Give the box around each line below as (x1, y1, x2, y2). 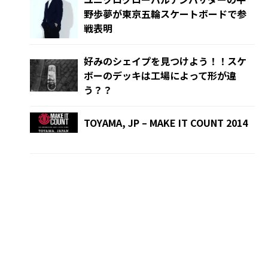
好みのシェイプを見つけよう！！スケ (84, 54, 247, 69)
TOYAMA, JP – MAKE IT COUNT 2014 (84, 115, 248, 130)
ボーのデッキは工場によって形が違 (84, 68, 237, 83)
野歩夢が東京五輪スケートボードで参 (84, 7, 247, 22)
